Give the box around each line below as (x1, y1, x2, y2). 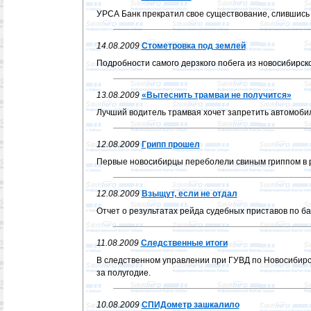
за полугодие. (96, 268, 151, 278)
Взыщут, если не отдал (141, 189, 237, 199)
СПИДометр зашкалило (141, 300, 239, 310)
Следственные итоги (140, 238, 228, 248)
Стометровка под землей (141, 41, 246, 51)
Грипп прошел (141, 140, 200, 149)
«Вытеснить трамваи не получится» (141, 90, 292, 100)
